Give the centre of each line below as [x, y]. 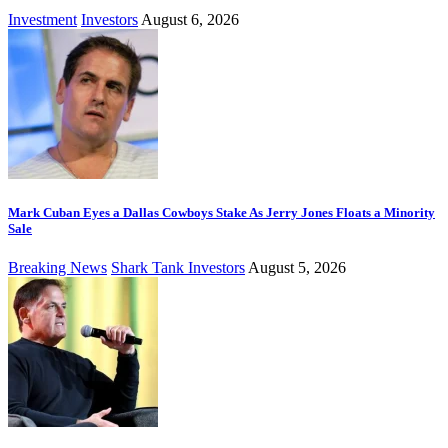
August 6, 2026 [190, 19]
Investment [42, 19]
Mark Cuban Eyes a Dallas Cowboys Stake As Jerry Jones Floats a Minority [221, 212]
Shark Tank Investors [178, 268]
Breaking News [57, 268]
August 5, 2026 [297, 268]
